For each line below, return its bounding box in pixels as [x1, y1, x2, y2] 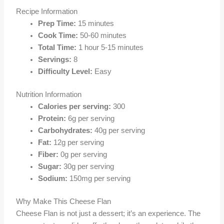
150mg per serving [67, 174, 131, 183]
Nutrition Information [16, 90, 82, 99]
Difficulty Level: [38, 67, 93, 76]
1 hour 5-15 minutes [76, 43, 144, 52]
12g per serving [51, 138, 104, 147]
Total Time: [38, 43, 77, 52]
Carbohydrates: [38, 126, 93, 135]
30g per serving [61, 162, 114, 171]
